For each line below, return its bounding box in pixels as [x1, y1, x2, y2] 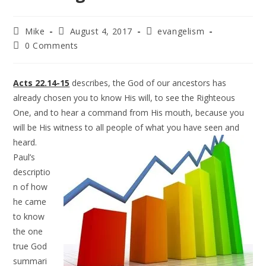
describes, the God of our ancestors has [72, 77, 227, 88]
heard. [13, 137, 37, 148]
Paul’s [13, 151, 36, 163]
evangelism [157, 26, 205, 37]
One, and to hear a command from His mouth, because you [13, 107, 245, 118]
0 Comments [25, 40, 79, 51]
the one [13, 226, 43, 237]
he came [13, 196, 47, 207]
